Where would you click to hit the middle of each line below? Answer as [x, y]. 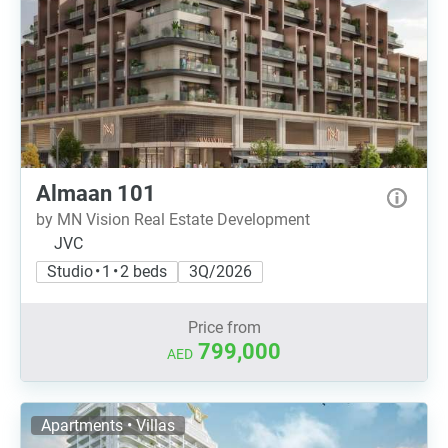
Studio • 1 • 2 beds [107, 271]
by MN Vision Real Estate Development [173, 219]
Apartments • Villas [108, 425]
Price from [224, 327]
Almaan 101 [96, 193]
